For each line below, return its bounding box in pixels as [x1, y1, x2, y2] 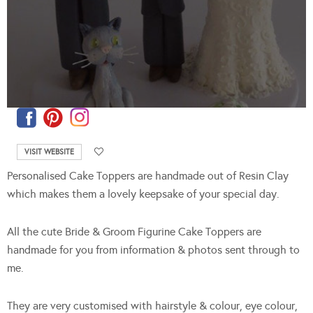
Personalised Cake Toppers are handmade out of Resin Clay [7, 169, 289, 183]
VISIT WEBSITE [24, 147, 74, 157]
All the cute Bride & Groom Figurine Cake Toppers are [7, 225, 261, 239]
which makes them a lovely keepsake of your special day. [7, 187, 279, 201]
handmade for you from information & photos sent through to [7, 243, 300, 257]
